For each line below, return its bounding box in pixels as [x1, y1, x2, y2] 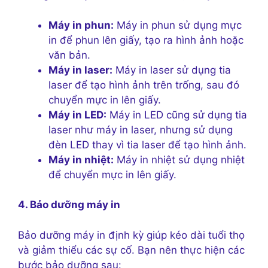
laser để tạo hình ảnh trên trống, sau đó [48, 78, 239, 91]
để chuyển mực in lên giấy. [48, 168, 176, 181]
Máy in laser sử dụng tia [112, 63, 231, 76]
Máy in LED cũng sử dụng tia [106, 108, 247, 121]
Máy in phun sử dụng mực [114, 19, 242, 31]
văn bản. [48, 48, 90, 61]
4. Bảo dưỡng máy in [18, 199, 120, 211]
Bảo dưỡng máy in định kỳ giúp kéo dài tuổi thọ [18, 229, 245, 241]
